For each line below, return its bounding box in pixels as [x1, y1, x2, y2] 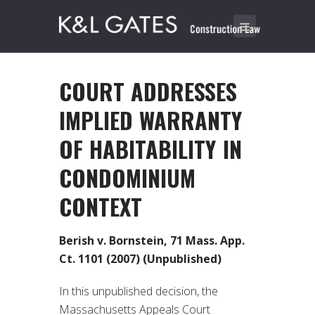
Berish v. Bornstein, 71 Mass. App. [59, 232, 245, 248]
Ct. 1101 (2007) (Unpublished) [59, 250, 221, 266]
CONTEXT [59, 190, 142, 224]
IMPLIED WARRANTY [59, 103, 243, 137]
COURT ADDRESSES [59, 75, 238, 108]
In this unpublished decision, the [59, 283, 218, 299]
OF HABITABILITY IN [59, 132, 242, 166]
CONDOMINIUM [59, 161, 195, 195]
